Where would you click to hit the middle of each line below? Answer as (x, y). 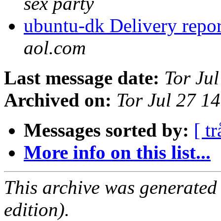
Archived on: (58, 100)
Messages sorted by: (106, 130)
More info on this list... (117, 152)
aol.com (55, 48)
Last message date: (82, 78)
